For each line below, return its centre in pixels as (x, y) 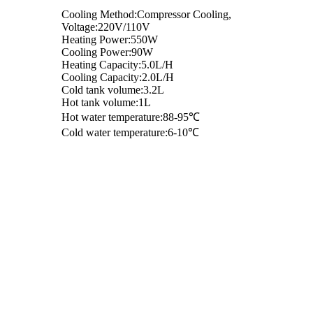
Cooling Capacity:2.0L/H (118, 78)
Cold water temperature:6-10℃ (130, 133)
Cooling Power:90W (107, 52)
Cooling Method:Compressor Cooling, (146, 15)
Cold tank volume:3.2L (113, 90)
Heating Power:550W (110, 40)
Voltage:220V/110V (106, 27)
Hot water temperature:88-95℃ (131, 117)
